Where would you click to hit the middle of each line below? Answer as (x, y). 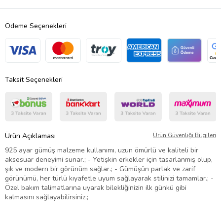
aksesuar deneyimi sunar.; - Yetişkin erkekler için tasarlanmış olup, (109, 159)
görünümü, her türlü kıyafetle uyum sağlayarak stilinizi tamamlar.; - (109, 178)
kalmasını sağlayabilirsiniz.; (47, 197)
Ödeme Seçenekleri (36, 26)
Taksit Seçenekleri (34, 79)
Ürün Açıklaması (30, 136)
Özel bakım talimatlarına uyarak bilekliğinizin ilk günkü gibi (96, 187)
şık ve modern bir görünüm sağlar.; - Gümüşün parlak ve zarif (100, 169)
